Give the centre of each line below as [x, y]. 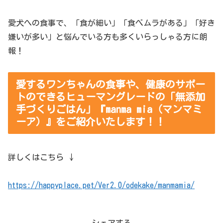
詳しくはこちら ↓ [42, 157]
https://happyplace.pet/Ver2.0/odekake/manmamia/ [101, 185]
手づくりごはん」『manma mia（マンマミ [109, 109]
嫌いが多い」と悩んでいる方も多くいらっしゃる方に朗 [108, 37]
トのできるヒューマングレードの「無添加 [111, 97]
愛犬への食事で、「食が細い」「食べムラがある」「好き [111, 23]
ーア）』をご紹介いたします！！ [91, 122]
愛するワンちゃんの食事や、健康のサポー [111, 84]
